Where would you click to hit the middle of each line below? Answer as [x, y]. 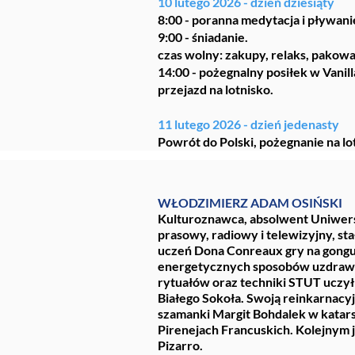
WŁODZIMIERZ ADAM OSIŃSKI [250, 202]
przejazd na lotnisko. [216, 89]
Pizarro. [180, 345]
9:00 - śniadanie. [203, 37]
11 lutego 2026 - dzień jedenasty [248, 124]
